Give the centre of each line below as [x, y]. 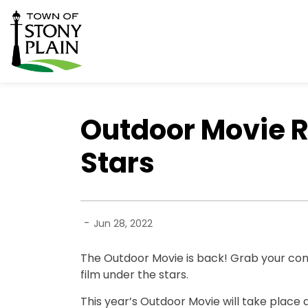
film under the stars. [134, 275]
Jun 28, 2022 [123, 223]
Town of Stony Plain [134, 18]
